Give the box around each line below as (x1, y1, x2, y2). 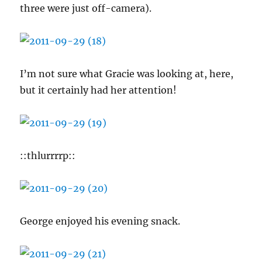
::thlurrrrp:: (20, 150, 76, 161)
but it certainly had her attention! (20, 84, 177, 96)
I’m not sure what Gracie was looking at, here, (20, 68, 234, 80)
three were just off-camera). (20, 2, 152, 14)
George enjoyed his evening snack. (20, 215, 181, 227)
